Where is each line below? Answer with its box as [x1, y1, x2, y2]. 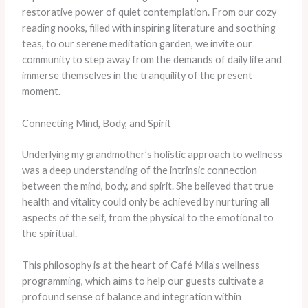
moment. [21, 85, 60, 98]
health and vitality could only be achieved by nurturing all [21, 195, 269, 208]
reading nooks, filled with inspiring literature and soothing [21, 22, 276, 34]
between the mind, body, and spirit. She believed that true [21, 179, 274, 192]
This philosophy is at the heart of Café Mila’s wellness [21, 258, 260, 271]
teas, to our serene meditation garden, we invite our [21, 38, 252, 50]
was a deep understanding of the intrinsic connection [21, 164, 257, 176]
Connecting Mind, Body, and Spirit [21, 117, 171, 129]
